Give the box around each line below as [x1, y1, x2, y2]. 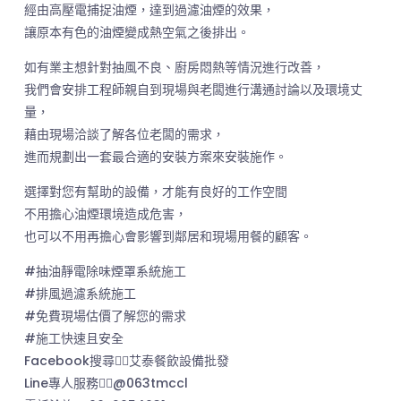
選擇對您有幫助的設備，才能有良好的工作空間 [23, 183, 287, 200]
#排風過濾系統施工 [23, 285, 136, 303]
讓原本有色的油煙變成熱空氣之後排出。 [23, 23, 250, 41]
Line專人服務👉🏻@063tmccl [23, 374, 188, 392]
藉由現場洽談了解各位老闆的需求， [23, 125, 225, 143]
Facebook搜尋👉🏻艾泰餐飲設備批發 [23, 352, 229, 370]
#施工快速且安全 [23, 329, 124, 347]
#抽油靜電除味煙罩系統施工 [23, 262, 186, 280]
